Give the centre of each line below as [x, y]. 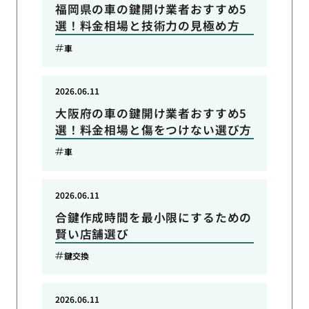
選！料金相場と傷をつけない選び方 [153, 129]
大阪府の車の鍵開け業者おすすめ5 [151, 113]
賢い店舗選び [92, 233]
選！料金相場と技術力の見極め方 [147, 26]
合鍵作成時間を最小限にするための [153, 217]
